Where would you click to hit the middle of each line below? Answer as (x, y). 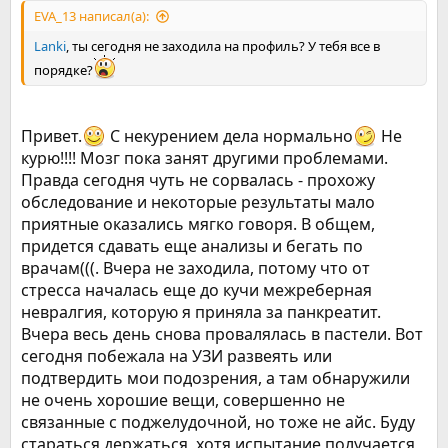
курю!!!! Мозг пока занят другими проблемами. (204, 158)
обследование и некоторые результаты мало (198, 202)
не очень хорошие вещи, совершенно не (183, 400)
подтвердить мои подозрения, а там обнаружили (215, 378)
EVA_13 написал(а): (91, 16)
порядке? (63, 70)
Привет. (51, 136)
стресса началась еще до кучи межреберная (196, 290)
